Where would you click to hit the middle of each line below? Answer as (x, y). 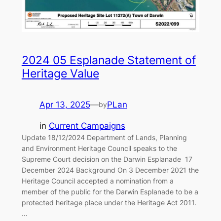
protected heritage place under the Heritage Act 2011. (109, 203)
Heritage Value (60, 74)
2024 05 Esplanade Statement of (109, 60)
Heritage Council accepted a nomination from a (97, 181)
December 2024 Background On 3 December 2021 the (110, 170)
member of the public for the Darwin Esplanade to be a (110, 192)
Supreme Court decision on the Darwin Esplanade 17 (107, 159)
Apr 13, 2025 (65, 105)
